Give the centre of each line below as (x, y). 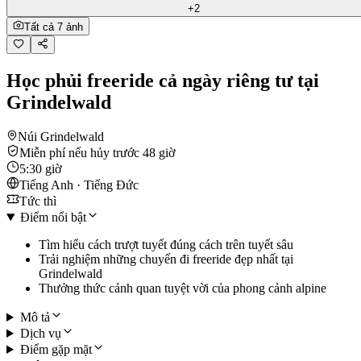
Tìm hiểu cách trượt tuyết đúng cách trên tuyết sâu (166, 245)
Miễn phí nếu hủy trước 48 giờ (97, 153)
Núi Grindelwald (61, 137)
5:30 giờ (40, 169)
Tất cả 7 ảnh (54, 27)
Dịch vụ (40, 334)
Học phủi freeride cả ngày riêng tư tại (163, 81)
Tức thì (38, 201)
